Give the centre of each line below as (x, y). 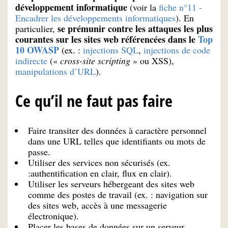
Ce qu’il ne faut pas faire (94, 101)
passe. (39, 151)
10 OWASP (37, 50)
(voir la (143, 7)
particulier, (35, 29)
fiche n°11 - (180, 7)
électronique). (53, 216)
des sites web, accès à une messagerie (97, 205)
